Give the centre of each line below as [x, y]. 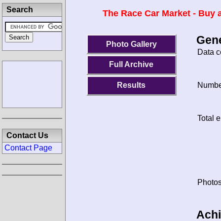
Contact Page [28, 148]
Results [131, 85]
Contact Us [27, 135]
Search [20, 10]
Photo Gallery [131, 44]
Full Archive [131, 65]
